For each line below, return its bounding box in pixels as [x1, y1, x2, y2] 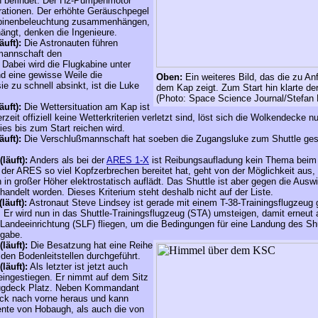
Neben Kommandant [55, 283, 139, 293]
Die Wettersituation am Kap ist [24, 102, 150, 112]
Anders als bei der [28, 155, 106, 165]
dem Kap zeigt [156, 82, 216, 93]
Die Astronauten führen [24, 38, 118, 48]
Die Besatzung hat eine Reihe [28, 240, 153, 251]
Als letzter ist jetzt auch [28, 261, 128, 272]
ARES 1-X [106, 155, 149, 165]
